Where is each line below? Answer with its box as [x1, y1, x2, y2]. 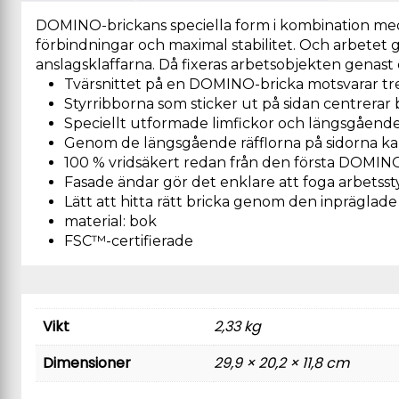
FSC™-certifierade [64, 232, 193, 249]
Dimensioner [43, 353, 131, 373]
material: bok [64, 213, 157, 230]
